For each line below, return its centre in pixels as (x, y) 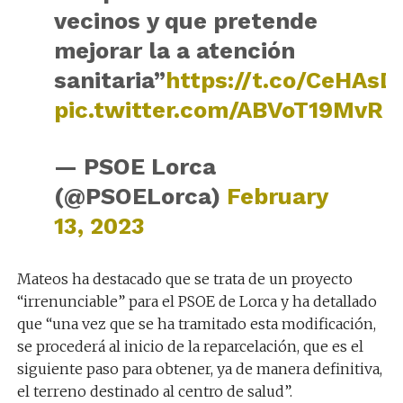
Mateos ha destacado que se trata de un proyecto (184, 279)
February (277, 196)
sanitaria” (109, 80)
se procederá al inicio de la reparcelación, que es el (190, 346)
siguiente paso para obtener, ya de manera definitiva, (199, 369)
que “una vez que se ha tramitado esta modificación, (196, 324)
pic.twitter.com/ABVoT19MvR (218, 110)
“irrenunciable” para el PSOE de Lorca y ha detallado (197, 301)
